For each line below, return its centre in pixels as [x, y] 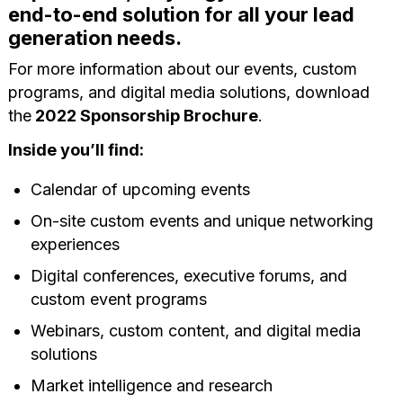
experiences [75, 244]
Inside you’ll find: [76, 149]
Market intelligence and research [151, 385]
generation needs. [94, 37]
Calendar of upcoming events [140, 189]
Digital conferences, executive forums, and [188, 275]
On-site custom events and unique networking [201, 220]
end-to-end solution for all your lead [181, 14]
